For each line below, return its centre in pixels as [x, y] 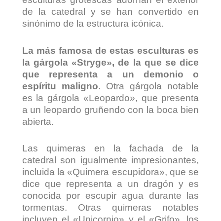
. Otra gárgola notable [148, 86]
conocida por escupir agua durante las [110, 195]
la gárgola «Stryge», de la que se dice [110, 62]
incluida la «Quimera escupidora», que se [110, 172]
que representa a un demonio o [110, 74]
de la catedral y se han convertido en [110, 12]
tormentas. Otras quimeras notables [110, 207]
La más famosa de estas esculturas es [110, 50]
